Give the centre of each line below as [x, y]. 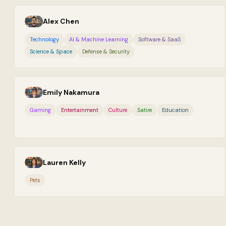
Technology [44, 39]
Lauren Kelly [64, 163]
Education [175, 110]
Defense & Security [106, 51]
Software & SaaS [159, 39]
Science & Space [51, 51]
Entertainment [80, 110]
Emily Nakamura [71, 92]
